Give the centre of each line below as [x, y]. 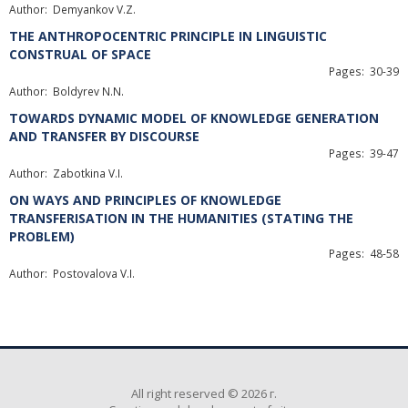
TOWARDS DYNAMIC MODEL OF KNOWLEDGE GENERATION [194, 118]
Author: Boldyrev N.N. [66, 91]
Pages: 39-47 [364, 153]
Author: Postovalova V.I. [72, 273]
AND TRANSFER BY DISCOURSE [104, 136]
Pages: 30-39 [364, 71]
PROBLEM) [42, 236]
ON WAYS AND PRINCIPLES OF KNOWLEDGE [145, 200]
